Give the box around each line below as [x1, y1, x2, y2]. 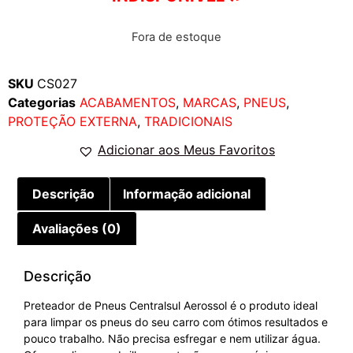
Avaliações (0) [32, 220, 122, 236]
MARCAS [183, 95, 236, 111]
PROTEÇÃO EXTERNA [8, 113, 137, 130]
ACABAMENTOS [80, 95, 176, 111]
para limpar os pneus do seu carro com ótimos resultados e [24, 314, 328, 329]
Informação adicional [122, 186, 251, 203]
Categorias [8, 95, 76, 111]
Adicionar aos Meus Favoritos [98, 142, 275, 158]
